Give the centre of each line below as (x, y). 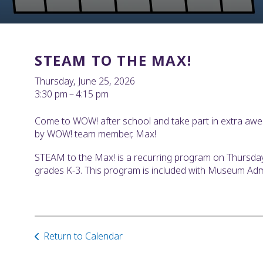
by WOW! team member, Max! (95, 134)
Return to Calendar (83, 236)
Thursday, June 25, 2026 (85, 81)
